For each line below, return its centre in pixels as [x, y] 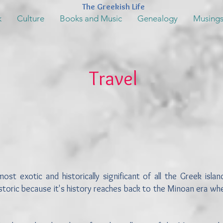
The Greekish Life [113, 6]
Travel [113, 78]
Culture [30, 18]
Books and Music [91, 18]
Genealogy [157, 18]
